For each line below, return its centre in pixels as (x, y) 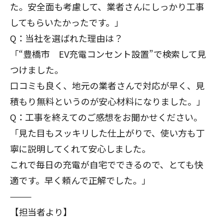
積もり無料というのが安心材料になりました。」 (108, 101)
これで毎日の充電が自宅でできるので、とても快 (107, 164)
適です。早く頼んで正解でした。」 (80, 180)
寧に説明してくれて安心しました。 (80, 148)
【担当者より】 (41, 211)
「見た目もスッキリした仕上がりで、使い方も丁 (107, 132)
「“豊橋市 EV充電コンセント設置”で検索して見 (108, 54)
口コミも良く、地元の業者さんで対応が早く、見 (107, 85)
